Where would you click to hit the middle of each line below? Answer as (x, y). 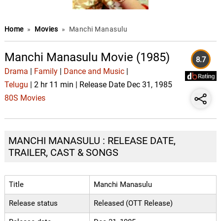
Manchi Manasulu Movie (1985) (87, 57)
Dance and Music (94, 72)
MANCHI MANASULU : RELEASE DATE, (92, 141)
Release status (33, 203)
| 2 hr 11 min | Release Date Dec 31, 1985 (100, 85)
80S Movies (25, 98)
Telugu (16, 85)
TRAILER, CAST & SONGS (63, 152)
